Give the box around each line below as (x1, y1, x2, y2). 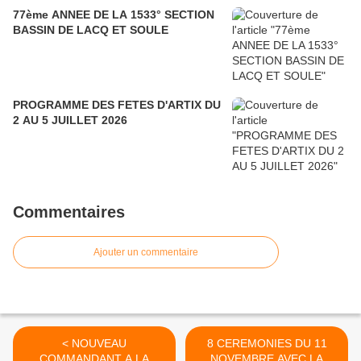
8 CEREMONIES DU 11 (206, 337, 327, 351)
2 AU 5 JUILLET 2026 (13, 114, 127, 127)
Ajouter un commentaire (93, 247, 198, 259)
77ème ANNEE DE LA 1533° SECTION (13, 8, 214, 22)
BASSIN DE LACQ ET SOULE (13, 23, 168, 37)
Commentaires (13, 203, 125, 222)
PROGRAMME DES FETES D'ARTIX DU (13, 98, 221, 112)
